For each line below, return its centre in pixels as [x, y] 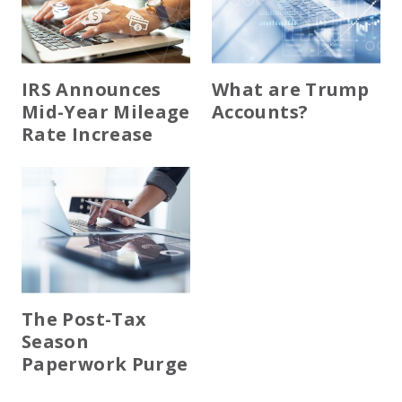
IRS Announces [92, 89]
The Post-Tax [84, 319]
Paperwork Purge [105, 363]
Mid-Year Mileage [106, 111]
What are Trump [291, 89]
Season [56, 341]
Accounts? [260, 111]
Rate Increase [87, 134]
